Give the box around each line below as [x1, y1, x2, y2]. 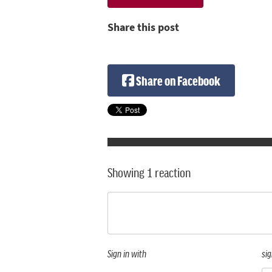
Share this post [107, 19, 179, 35]
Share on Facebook [134, 73, 220, 87]
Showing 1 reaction [107, 165, 191, 180]
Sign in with [107, 248, 146, 259]
